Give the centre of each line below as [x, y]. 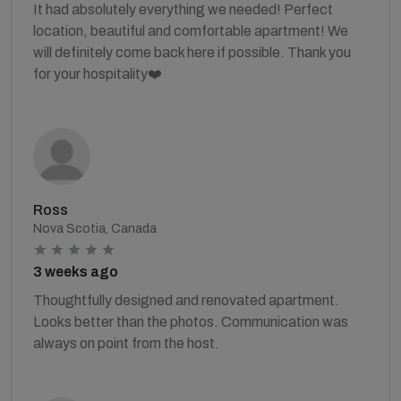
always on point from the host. [126, 343]
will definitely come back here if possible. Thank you [192, 52]
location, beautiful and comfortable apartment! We [191, 31]
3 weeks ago [76, 272]
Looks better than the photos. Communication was [191, 322]
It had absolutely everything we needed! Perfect [183, 9]
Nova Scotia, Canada [95, 229]
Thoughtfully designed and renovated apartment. [186, 300]
